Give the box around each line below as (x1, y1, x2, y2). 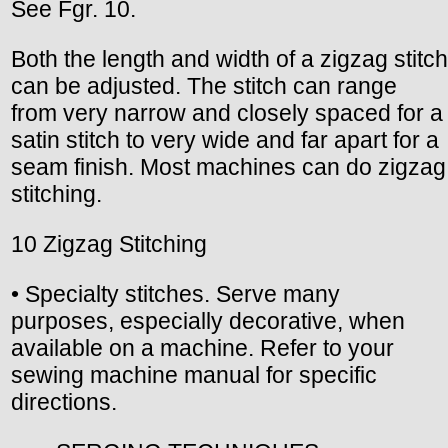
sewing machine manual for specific (11, 361, 377, 388)
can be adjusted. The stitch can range (11, 72, 397, 99)
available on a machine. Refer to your (11, 334, 394, 361)
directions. (11, 388, 117, 415)
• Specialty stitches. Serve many (11, 280, 340, 307)
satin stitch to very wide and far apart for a (11, 126, 439, 153)
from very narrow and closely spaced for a (11, 99, 443, 126)
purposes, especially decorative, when (11, 307, 405, 334)
